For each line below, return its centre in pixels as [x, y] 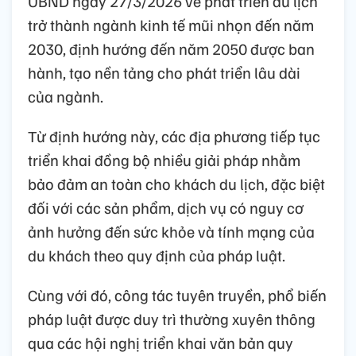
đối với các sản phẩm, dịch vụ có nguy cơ [166, 208]
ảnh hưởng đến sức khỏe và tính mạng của [171, 232]
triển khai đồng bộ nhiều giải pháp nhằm [164, 160]
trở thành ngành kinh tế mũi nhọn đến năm [171, 25]
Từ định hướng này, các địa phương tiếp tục [174, 136]
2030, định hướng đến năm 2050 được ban [171, 49]
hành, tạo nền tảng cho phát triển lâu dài [164, 73]
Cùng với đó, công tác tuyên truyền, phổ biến [177, 295]
